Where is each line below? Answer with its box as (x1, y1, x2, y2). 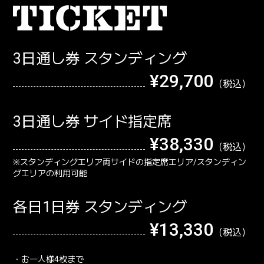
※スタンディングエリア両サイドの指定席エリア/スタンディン (13, 157, 247, 167)
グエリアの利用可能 (13, 168, 88, 178)
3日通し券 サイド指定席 (13, 113, 173, 130)
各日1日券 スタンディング (13, 198, 187, 216)
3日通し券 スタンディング (13, 49, 187, 67)
